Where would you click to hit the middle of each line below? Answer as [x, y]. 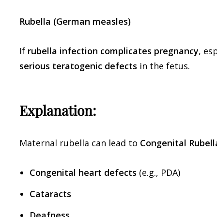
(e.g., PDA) [158, 172]
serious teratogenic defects [78, 66]
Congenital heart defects [83, 172]
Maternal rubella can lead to [80, 143]
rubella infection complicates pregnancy [113, 51]
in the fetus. [163, 66]
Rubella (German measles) [75, 21]
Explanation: [58, 110]
